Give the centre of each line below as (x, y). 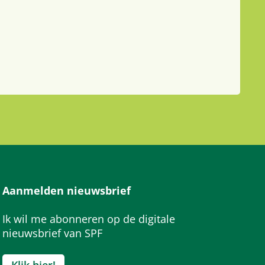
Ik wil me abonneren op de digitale (89, 219)
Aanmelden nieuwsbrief (67, 191)
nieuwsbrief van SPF (52, 233)
